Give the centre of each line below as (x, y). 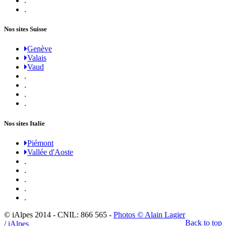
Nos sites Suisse (25, 29)
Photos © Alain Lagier (149, 214)
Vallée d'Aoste (50, 152)
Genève (40, 49)
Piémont (40, 143)
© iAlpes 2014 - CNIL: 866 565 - (59, 214)
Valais (37, 58)
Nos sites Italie (24, 123)
